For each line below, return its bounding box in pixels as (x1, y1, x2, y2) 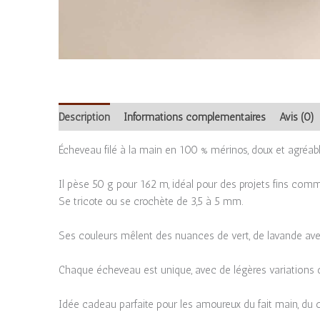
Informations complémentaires (124, 110, 266, 124)
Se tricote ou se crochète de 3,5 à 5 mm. (59, 195, 243, 209)
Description (59, 110, 110, 124)
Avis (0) (279, 110, 314, 124)
